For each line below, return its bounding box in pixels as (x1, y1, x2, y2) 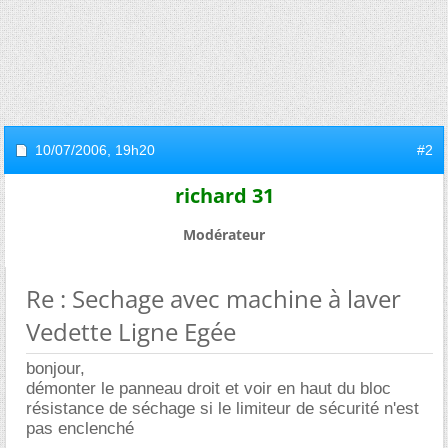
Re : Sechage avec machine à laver (26, 282, 401, 315)
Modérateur (183, 225, 265, 244)
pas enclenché (26, 419, 134, 438)
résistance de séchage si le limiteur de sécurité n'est (26, 399, 419, 418)
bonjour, (26, 359, 85, 378)
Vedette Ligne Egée (26, 315, 236, 348)
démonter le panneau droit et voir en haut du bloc (26, 379, 391, 398)
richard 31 (174, 182, 274, 209)
